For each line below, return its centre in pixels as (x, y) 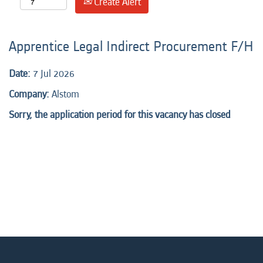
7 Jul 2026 (54, 74)
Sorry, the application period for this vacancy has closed (120, 115)
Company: (30, 94)
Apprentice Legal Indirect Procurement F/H (131, 47)
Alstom (65, 94)
